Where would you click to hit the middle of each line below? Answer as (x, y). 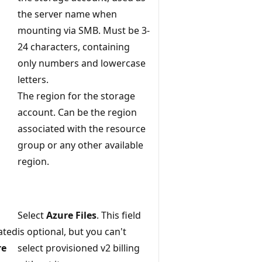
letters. (33, 79)
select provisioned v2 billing (79, 248)
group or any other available (80, 145)
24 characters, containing (74, 46)
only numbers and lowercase (82, 63)
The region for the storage (76, 96)
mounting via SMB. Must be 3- (84, 30)
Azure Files (71, 215)
